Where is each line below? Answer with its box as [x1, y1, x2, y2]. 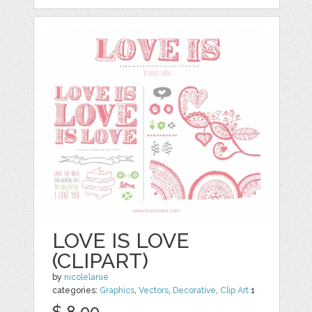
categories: [52, 285, 100, 295]
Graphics [100, 285, 135, 295]
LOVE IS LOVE [52, 228, 190, 253]
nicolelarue [64, 272, 109, 282]
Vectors [139, 285, 169, 295]
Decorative [173, 285, 217, 295]
